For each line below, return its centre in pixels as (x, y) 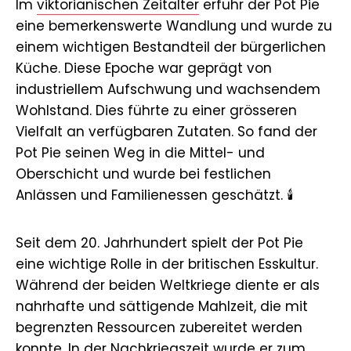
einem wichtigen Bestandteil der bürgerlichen (171, 47)
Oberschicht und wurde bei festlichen (143, 174)
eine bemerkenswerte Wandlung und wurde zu (174, 25)
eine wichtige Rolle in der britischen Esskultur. (167, 264)
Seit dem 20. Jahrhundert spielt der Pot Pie (159, 242)
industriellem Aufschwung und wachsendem (168, 89)
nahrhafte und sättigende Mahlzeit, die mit (162, 306)
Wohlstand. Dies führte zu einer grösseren (156, 110)
